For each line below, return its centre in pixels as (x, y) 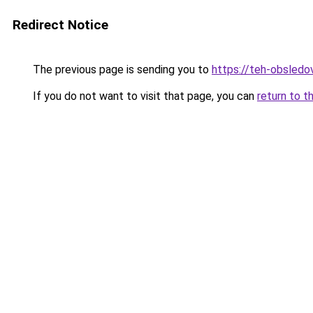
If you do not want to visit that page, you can (144, 96)
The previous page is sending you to (121, 70)
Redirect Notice (60, 25)
